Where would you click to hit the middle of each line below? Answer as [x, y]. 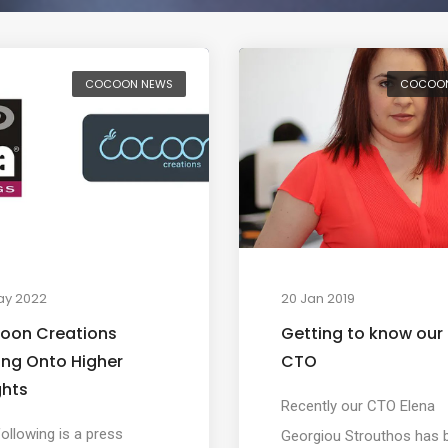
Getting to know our [361, 333]
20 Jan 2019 [317, 298]
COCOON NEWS [128, 84]
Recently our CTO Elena [357, 405]
